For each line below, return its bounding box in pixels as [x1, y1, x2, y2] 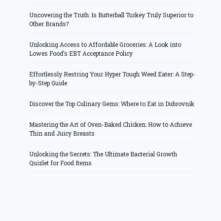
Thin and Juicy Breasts [29, 129, 95, 138]
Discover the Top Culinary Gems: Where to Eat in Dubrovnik [29, 100, 195, 108]
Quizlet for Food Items [29, 159, 92, 167]
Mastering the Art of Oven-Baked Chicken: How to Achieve [29, 120, 192, 129]
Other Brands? [29, 20, 69, 28]
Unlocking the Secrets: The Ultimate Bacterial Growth [29, 150, 178, 158]
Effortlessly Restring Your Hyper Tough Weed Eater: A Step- [29, 70, 196, 78]
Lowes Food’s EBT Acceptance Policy [29, 49, 133, 58]
